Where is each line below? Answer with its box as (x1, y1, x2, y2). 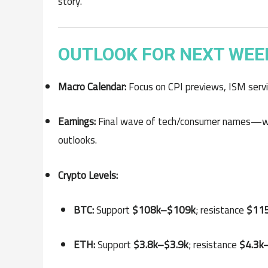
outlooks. (58, 130, 97, 150)
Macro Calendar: (58, 77, 126, 97)
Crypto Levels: (58, 165, 118, 185)
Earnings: (58, 112, 96, 132)
